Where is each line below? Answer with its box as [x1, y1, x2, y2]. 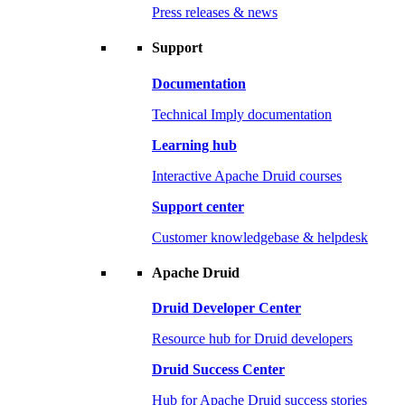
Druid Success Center [152, 362, 285, 378]
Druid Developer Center [152, 300, 301, 316]
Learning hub [152, 137, 237, 153]
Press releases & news [152, 5, 278, 21]
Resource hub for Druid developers [152, 331, 353, 347]
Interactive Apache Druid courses [152, 167, 342, 184]
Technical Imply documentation [152, 106, 332, 122]
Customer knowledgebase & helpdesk [152, 229, 368, 245]
